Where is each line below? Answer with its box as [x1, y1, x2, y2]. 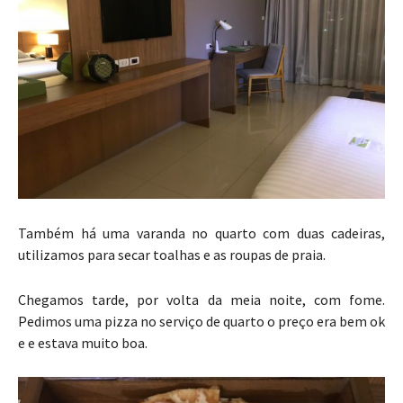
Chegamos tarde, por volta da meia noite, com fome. [18, 291, 385, 309]
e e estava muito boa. [18, 334, 148, 353]
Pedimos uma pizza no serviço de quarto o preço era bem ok [18, 312, 385, 331]
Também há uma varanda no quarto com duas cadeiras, [18, 224, 385, 243]
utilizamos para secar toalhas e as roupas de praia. [18, 246, 326, 264]
